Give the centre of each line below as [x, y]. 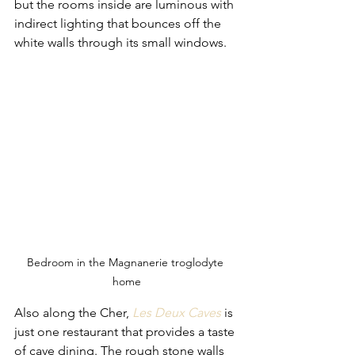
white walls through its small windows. [122, 42]
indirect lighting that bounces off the [119, 23]
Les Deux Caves [177, 312]
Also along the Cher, [72, 312]
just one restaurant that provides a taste [126, 331]
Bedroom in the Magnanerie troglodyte [127, 262]
